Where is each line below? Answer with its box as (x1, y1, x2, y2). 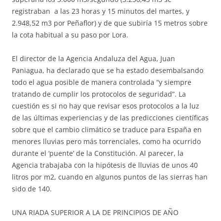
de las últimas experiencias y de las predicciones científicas (12, 113, 209, 122)
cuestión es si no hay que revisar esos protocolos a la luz (12, 101, 199, 110)
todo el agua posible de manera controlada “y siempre (12, 77, 191, 87)
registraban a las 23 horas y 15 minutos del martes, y (12, 6, 189, 16)
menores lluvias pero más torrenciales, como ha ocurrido (12, 137, 201, 146)
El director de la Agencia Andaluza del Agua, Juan (12, 54, 175, 63)
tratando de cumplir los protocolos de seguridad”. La (12, 89, 186, 99)
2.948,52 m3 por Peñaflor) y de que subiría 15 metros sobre (12, 18, 208, 28)
